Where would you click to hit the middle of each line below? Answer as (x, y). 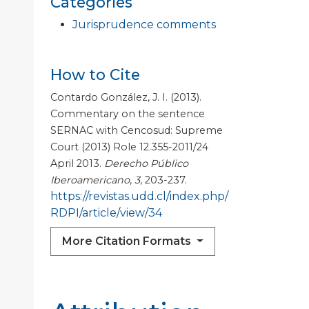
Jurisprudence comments (144, 25)
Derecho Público (146, 164)
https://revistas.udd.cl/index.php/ (139, 197)
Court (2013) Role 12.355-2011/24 (129, 147)
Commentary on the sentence (128, 114)
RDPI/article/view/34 (106, 213)
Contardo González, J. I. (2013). (126, 98)
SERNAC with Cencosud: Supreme (137, 131)
